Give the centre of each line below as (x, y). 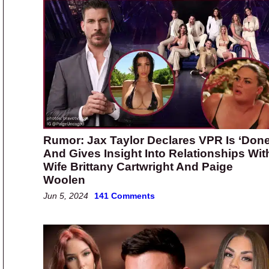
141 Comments (125, 196)
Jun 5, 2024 (66, 196)
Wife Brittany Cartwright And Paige (138, 167)
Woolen (64, 180)
